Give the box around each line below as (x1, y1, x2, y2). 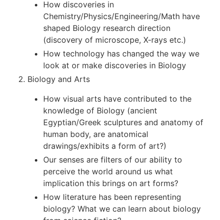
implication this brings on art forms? (43, 178, 178, 189)
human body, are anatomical (43, 129, 148, 139)
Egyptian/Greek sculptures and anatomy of (43, 117, 203, 128)
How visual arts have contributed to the (43, 94, 192, 104)
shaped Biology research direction (43, 23, 170, 33)
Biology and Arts (27, 74, 90, 84)
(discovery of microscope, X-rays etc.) (43, 35, 186, 45)
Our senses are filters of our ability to (43, 155, 182, 165)
